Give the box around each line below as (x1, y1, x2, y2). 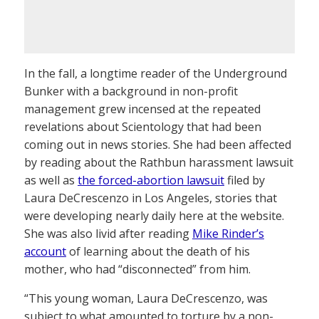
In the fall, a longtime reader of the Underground (24, 66, 287, 81)
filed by (224, 172, 265, 188)
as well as (24, 172, 78, 188)
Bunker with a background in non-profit (24, 83, 238, 99)
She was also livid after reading (24, 226, 192, 241)
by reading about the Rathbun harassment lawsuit (24, 155, 293, 170)
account (24, 244, 66, 259)
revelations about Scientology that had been (24, 119, 261, 135)
